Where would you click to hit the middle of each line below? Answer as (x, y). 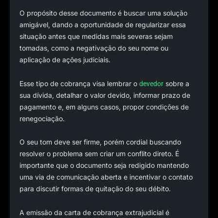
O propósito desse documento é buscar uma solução (103, 13)
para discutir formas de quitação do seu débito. (95, 189)
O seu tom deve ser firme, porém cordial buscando (100, 142)
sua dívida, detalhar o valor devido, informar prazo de (105, 95)
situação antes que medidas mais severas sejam (96, 36)
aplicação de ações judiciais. (65, 60)
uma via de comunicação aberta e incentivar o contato (106, 177)
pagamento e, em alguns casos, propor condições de (104, 107)
